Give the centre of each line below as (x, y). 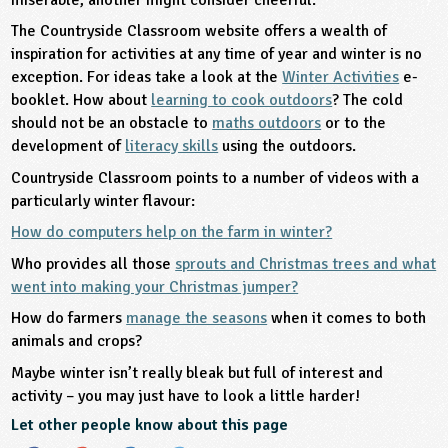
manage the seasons (197, 318)
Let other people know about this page (150, 425)
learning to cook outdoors (242, 100)
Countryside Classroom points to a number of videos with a (215, 177)
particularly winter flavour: (103, 200)
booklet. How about (81, 100)
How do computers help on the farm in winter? (172, 232)
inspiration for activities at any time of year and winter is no (217, 54)
